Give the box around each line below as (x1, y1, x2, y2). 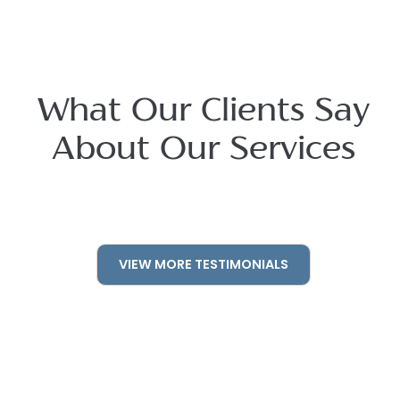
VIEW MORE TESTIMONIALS (119, 254, 288, 273)
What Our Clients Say (37, 96, 370, 128)
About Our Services (52, 135, 355, 166)
